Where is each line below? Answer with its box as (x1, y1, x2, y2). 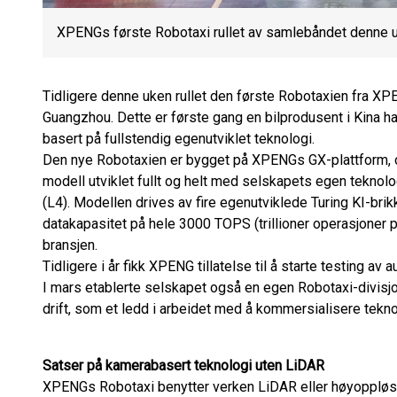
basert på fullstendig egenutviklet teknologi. (43, 130, 315, 147)
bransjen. (43, 237, 97, 253)
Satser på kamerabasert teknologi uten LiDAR (43, 357, 324, 374)
